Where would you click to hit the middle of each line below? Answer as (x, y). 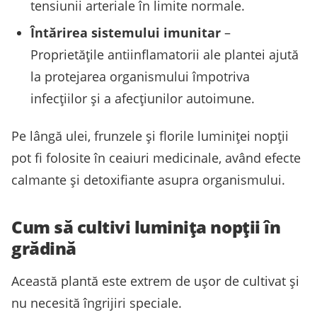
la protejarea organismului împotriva (140, 76)
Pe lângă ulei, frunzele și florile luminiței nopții (150, 136)
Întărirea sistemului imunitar (126, 32)
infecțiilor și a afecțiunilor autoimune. (143, 98)
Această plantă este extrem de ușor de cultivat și (155, 281)
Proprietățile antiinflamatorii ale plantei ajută (165, 54)
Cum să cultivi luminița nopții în (146, 227)
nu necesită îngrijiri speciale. (97, 303)
